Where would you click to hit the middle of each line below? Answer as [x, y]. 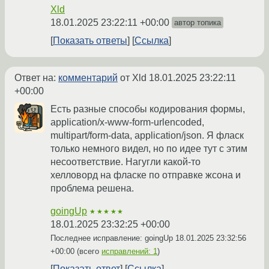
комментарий [88, 78]
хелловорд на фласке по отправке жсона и [146, 175]
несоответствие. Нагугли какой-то [125, 162]
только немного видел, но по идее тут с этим [149, 149]
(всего [88, 252]
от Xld [133, 78]
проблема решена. [92, 189]
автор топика [198, 23]
